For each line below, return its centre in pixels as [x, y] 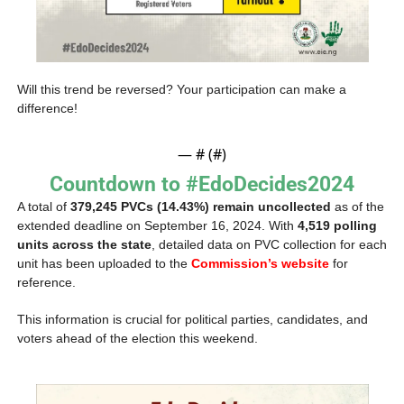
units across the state [84, 244]
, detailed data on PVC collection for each [269, 244]
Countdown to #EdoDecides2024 [202, 184]
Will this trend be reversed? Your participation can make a [182, 89]
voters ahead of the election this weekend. [138, 338]
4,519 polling [337, 225]
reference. [48, 282]
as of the [358, 206]
